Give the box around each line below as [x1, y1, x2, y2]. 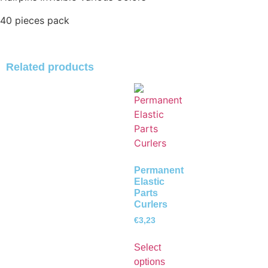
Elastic [134, 176, 165, 187]
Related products [6, 61, 94, 74]
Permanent [134, 165, 184, 176]
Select [134, 242, 161, 253]
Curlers [134, 199, 167, 210]
